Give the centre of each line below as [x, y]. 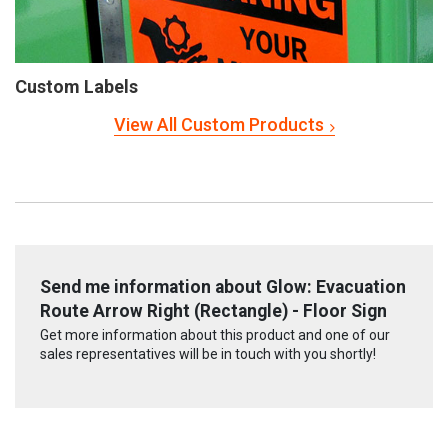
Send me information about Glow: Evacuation [223, 286]
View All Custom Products [218, 124]
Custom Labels [76, 86]
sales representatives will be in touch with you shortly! [208, 354]
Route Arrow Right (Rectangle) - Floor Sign [213, 310]
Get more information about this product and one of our [215, 335]
